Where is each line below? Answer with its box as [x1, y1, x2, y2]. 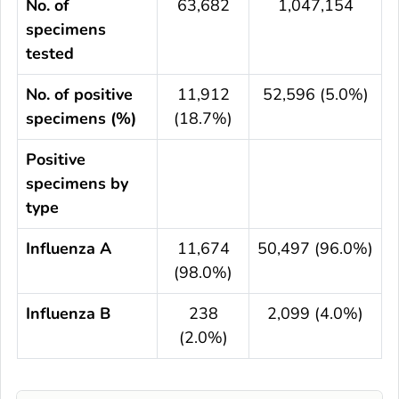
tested [26, 42, 74, 64]
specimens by [26, 172, 128, 194]
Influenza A [26, 237, 111, 259]
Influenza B [26, 302, 110, 324]
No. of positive [26, 83, 133, 105]
